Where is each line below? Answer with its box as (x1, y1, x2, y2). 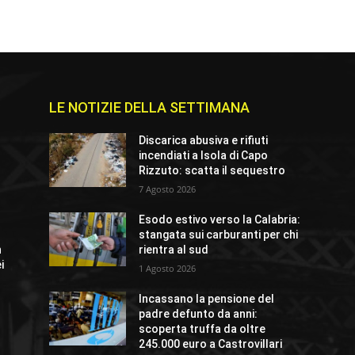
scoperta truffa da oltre (139, 323, 266, 336)
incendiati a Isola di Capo (139, 149, 269, 162)
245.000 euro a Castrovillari (139, 338, 283, 351)
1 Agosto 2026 (139, 262, 197, 275)
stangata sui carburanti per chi (139, 228, 299, 242)
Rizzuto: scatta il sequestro (139, 164, 286, 177)
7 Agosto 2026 (139, 183, 197, 196)
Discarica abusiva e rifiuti (139, 134, 269, 147)
